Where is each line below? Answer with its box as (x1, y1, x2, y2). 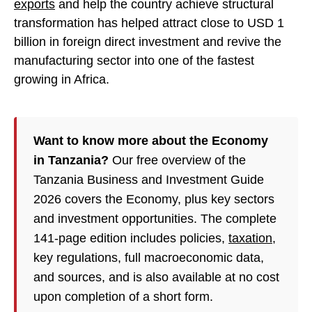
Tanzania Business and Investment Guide (33, 173, 264, 187)
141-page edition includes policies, (33, 231, 228, 246)
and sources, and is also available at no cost (33, 270, 279, 285)
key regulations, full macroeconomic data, (33, 251, 264, 265)
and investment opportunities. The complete (33, 212, 276, 226)
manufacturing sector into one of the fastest (14, 54, 254, 68)
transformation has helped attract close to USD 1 (14, 16, 284, 31)
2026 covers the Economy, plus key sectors (33, 192, 274, 207)
